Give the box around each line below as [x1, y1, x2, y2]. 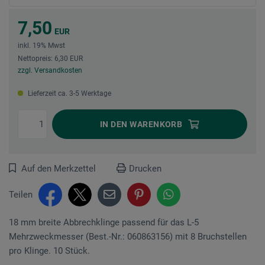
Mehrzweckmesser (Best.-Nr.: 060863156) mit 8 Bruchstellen [9, 231, 247, 242]
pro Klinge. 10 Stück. [9, 245, 90, 256]
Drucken [129, 163, 161, 174]
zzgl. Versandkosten [18, 66, 82, 75]
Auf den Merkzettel [21, 163, 96, 174]
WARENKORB [127, 119, 183, 129]
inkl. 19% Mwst [18, 41, 65, 50]
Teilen [9, 189, 33, 200]
